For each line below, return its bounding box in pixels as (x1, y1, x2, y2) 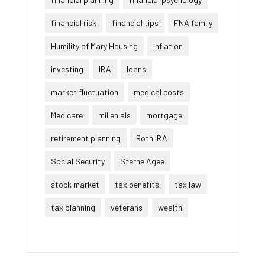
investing (51, 63, 83, 74)
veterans (111, 202, 143, 212)
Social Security (51, 156, 105, 166)
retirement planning (51, 132, 121, 143)
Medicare (51, 109, 83, 120)
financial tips (112, 17, 159, 28)
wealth (158, 202, 182, 212)
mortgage (146, 109, 182, 120)
